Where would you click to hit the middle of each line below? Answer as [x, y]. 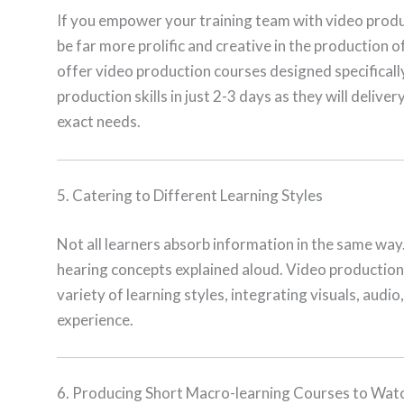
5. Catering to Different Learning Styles [190, 195]
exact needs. [99, 122]
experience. [95, 319]
